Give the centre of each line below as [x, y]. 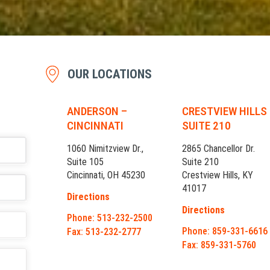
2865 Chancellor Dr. [219, 148]
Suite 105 [86, 162]
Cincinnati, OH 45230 [106, 175]
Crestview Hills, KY [218, 175]
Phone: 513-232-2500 [110, 218]
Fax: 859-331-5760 [219, 245]
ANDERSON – [97, 111]
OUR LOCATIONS [110, 74]
